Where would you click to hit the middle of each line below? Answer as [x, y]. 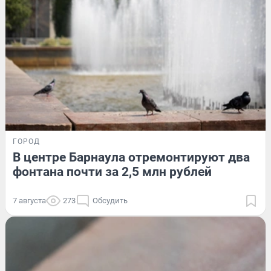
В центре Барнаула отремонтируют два [131, 158]
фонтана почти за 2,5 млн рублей [112, 172]
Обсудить [110, 201]
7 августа [29, 201]
